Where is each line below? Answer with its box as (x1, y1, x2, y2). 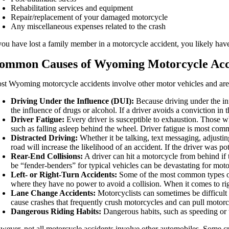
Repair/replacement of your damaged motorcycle (11, 12, 168, 21)
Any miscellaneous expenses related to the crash (11, 21, 166, 31)
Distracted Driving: (11, 133, 78, 142)
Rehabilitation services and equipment (11, 3, 133, 12)
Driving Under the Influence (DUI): (11, 96, 134, 105)
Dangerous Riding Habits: (11, 207, 102, 216)
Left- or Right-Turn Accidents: (11, 170, 118, 179)
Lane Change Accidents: (11, 188, 96, 197)
